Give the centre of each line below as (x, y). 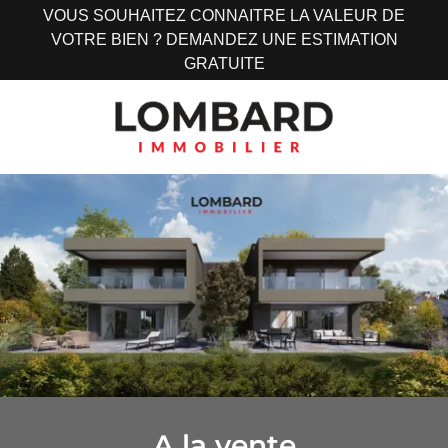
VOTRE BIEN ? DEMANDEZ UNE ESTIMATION (224, 39)
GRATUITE (224, 63)
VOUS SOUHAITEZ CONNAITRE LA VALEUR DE (224, 15)
